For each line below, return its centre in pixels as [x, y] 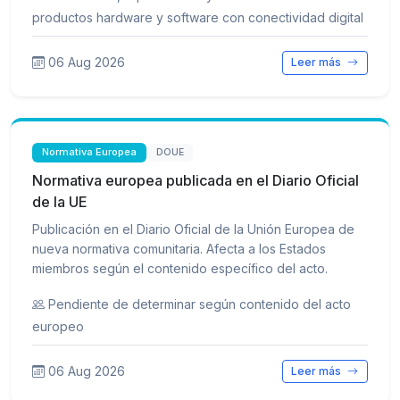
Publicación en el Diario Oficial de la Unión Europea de [193, 229]
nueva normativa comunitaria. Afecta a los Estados [179, 248]
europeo [58, 326]
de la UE [60, 201]
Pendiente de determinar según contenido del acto [200, 304]
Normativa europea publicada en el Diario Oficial [196, 180]
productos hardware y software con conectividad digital [198, 18]
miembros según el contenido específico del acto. [180, 268]
